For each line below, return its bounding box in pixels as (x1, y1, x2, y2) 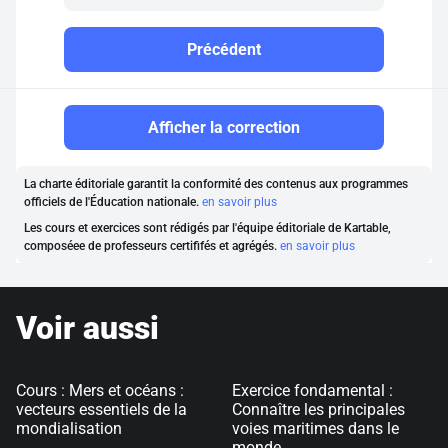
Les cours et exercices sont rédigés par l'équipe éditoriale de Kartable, (24, 221, 391, 235)
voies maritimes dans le (232, 419, 399, 438)
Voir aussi (16, 309, 159, 347)
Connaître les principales (232, 400, 405, 419)
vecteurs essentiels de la (16, 400, 187, 419)
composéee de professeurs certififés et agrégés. (24, 239, 280, 253)
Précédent (187, 40, 261, 59)
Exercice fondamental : (232, 381, 393, 400)
